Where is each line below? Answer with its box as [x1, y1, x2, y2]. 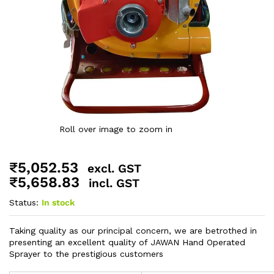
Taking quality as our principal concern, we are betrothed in [9, 225, 257, 235]
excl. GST [87, 161, 141, 176]
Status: [9, 197, 39, 207]
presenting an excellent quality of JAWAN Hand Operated [9, 237, 245, 247]
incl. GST [89, 176, 139, 190]
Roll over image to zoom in [59, 124, 172, 134]
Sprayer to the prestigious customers [9, 248, 163, 259]
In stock [42, 197, 75, 207]
